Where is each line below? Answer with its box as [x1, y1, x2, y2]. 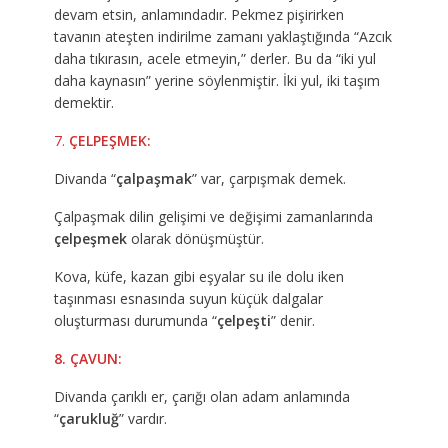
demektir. [53, 93, 114, 113]
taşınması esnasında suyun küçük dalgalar [53, 289, 323, 309]
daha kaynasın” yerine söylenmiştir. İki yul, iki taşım [53, 71, 380, 91]
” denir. [270, 311, 315, 331]
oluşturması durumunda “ [53, 311, 217, 331]
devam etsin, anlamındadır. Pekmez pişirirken [53, 5, 344, 25]
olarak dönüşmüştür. [126, 229, 264, 249]
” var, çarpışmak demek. [191, 169, 346, 189]
